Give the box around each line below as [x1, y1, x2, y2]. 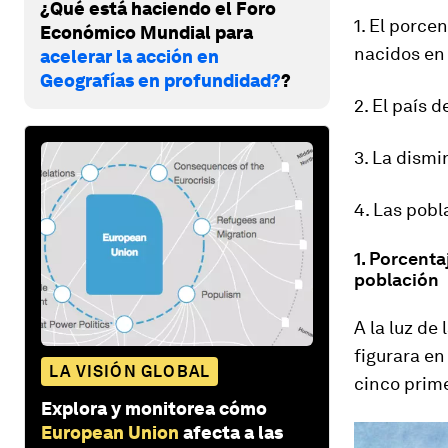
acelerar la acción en [40, 45, 219, 67]
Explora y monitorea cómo [41, 397, 267, 419]
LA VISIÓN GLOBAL [49, 361, 211, 381]
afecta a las [183, 421, 283, 443]
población [354, 269, 439, 290]
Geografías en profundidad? [40, 69, 281, 91]
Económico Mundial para [40, 21, 253, 43]
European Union [41, 421, 179, 443]
